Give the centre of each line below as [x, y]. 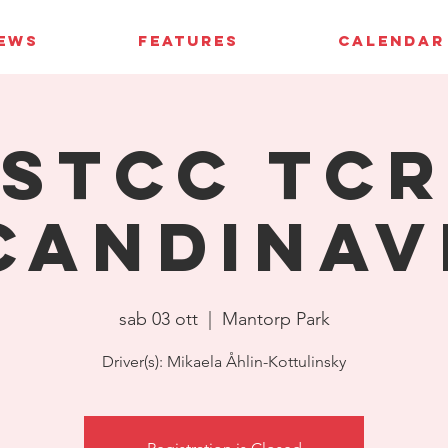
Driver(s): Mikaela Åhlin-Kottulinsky [224, 361]
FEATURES [188, 40]
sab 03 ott [158, 319]
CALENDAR [391, 40]
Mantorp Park [275, 319]
